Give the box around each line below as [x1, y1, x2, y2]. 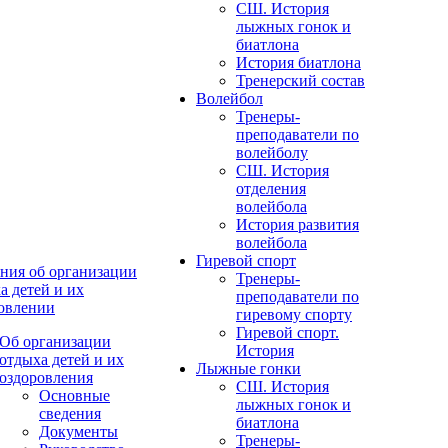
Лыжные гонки [196, 360, 301, 377]
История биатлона [236, 54, 361, 71]
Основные [39, 387, 110, 404]
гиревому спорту [236, 306, 352, 323]
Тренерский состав [236, 72, 365, 89]
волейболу [236, 144, 308, 161]
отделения [236, 180, 306, 197]
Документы [39, 423, 118, 440]
